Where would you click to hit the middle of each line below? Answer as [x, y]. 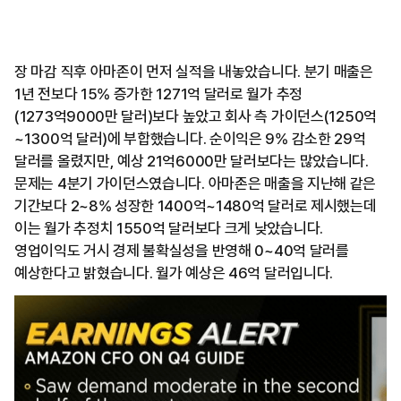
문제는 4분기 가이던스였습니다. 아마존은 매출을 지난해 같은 [196, 184]
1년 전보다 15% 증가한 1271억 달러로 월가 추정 [158, 94]
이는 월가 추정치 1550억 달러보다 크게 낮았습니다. [169, 229]
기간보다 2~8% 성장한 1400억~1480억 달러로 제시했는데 [196, 206]
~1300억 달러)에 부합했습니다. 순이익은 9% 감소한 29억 [190, 139]
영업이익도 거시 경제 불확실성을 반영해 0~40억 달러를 [182, 251]
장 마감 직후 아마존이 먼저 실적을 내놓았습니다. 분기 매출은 [194, 72]
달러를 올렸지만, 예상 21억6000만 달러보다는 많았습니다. [192, 162]
